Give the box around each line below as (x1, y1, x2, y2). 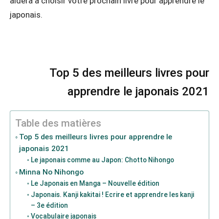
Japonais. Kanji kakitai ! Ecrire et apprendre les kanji (30, 190, 194, 198)
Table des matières (15, 117, 101, 129)
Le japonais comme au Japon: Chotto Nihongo (30, 155, 174, 164)
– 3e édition (30, 201, 68, 209)
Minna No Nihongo (19, 167, 84, 176)
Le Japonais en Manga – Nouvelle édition (30, 179, 159, 187)
